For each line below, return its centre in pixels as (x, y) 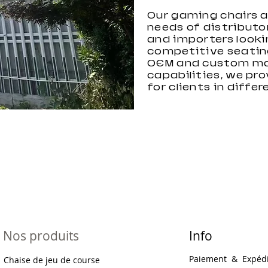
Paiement (208, 258)
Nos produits (41, 235)
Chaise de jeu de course (52, 260)
